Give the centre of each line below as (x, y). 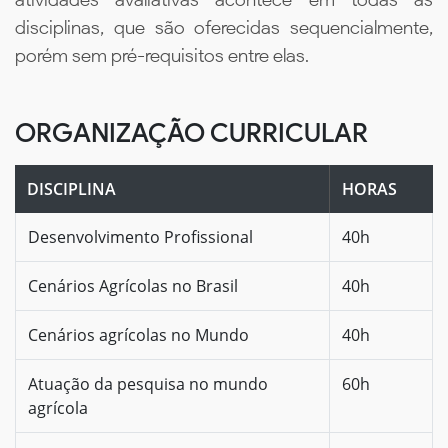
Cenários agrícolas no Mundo (138, 334)
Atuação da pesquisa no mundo (148, 383)
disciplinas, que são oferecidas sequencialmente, (224, 27)
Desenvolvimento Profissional (140, 236)
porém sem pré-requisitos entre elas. (162, 55)
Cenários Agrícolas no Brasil (133, 285)
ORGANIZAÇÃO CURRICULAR (191, 132)
